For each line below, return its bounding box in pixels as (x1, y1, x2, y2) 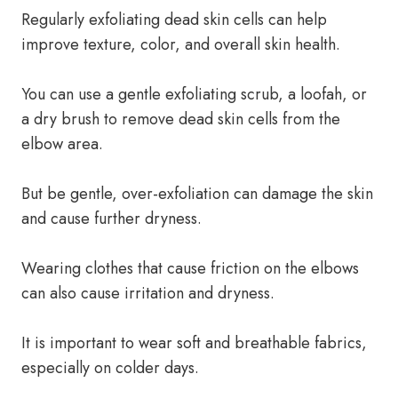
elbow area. (21, 132, 103, 155)
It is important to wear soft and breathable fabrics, (21, 331, 367, 354)
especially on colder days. (21, 356, 199, 379)
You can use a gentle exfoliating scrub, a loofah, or (21, 83, 367, 106)
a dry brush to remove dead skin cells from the (21, 107, 340, 131)
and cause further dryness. (21, 207, 202, 230)
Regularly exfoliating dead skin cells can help (21, 8, 327, 31)
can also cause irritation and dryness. (21, 282, 275, 305)
